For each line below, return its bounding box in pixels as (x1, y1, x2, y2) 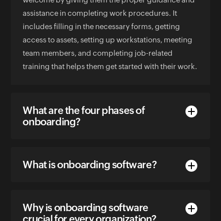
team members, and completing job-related (23, 49, 173, 58)
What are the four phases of (23, 105, 145, 116)
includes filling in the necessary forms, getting (23, 22, 181, 31)
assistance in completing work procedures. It (23, 9, 178, 18)
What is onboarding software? (23, 159, 157, 171)
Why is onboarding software (23, 202, 148, 214)
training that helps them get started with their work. (23, 62, 198, 71)
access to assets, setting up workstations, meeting (23, 36, 193, 44)
